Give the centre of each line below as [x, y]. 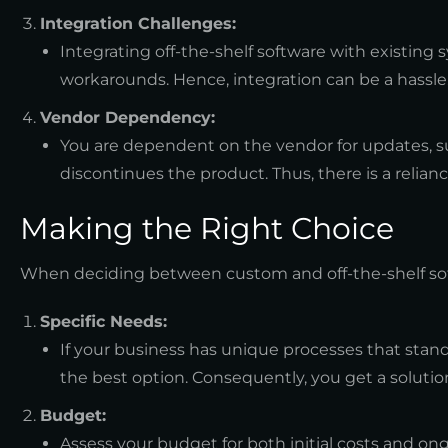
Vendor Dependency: [127, 117]
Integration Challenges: [138, 23]
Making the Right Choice [207, 228]
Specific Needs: [103, 321]
